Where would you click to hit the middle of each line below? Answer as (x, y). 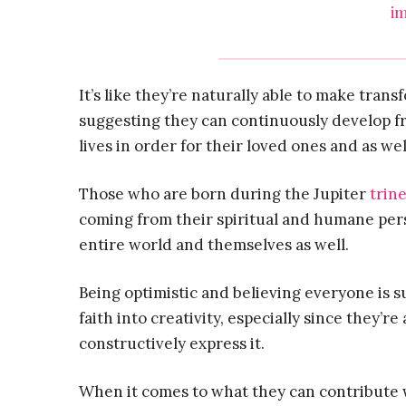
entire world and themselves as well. (214, 245)
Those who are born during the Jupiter (224, 194)
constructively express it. (172, 343)
